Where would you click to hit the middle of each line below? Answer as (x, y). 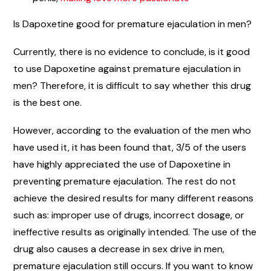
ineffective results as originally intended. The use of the (135, 232)
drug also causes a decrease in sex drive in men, (119, 249)
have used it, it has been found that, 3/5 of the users (130, 147)
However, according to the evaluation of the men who (132, 130)
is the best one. (47, 102)
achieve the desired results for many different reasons (133, 198)
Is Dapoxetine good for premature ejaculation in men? (132, 24)
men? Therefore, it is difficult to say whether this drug (132, 85)
